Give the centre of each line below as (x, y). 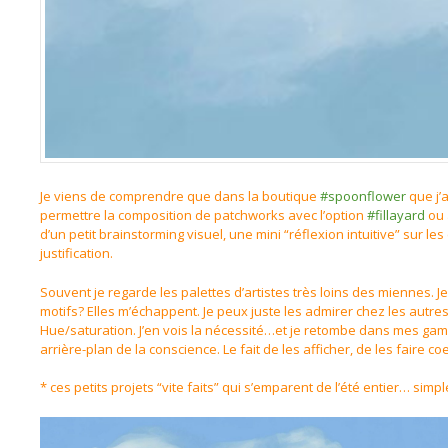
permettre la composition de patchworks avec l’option (203, 215)
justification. (76, 253)
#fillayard (396, 215)
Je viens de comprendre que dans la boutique (180, 196)
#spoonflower (363, 196)
